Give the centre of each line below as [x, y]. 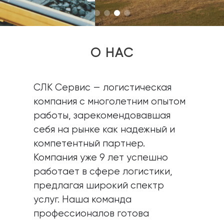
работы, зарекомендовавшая [102, 116]
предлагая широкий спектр [99, 186]
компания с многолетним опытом [110, 102]
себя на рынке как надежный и [104, 130]
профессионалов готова [91, 214]
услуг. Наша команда [83, 200]
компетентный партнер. [89, 144]
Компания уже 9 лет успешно [101, 158]
